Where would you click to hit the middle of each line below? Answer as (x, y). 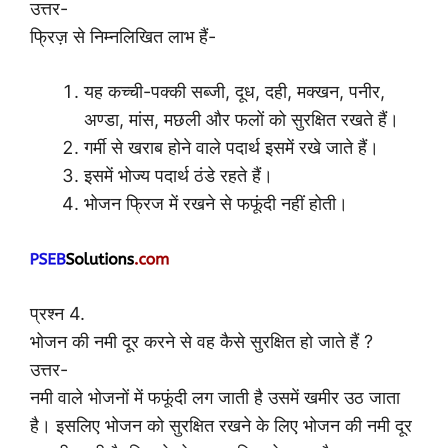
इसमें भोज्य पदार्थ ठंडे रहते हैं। (178, 176)
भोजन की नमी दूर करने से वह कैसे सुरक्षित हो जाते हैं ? (201, 342)
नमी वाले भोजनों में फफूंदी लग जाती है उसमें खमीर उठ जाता (215, 398)
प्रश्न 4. (57, 314)
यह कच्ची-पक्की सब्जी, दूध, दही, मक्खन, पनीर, (234, 92)
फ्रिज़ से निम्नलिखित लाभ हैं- (123, 37)
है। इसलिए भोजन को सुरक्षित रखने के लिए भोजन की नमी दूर (221, 426)
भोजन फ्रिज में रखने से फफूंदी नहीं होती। (216, 204)
